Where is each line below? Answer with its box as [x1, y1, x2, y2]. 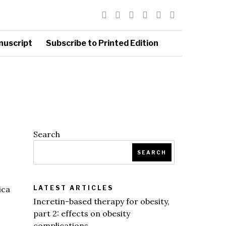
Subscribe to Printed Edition [45, 38, 158, 48]
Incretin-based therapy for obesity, [33, 196, 169, 206]
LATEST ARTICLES [33, 184, 114, 192]
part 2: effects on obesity [33, 208, 130, 218]
